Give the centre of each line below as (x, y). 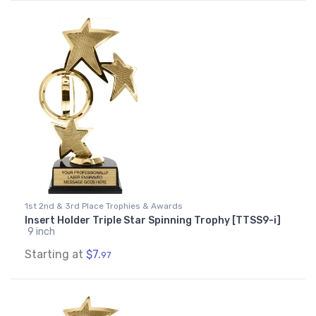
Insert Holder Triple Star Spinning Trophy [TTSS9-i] (153, 221)
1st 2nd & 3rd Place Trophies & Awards (104, 206)
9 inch (41, 232)
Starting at (55, 255)
